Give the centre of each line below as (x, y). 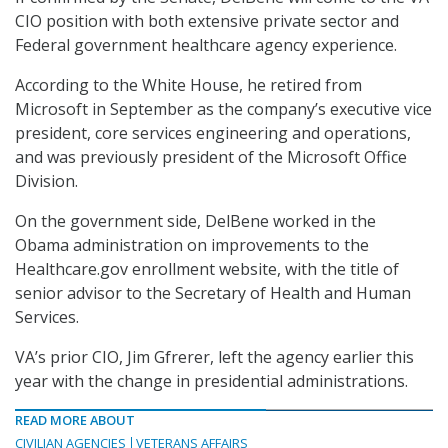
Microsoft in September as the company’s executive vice (223, 109)
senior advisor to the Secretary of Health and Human (213, 293)
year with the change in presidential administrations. (211, 381)
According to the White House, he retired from (188, 85)
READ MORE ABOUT (75, 420)
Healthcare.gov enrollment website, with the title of (207, 269)
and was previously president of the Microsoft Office (211, 157)
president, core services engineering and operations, (213, 133)
